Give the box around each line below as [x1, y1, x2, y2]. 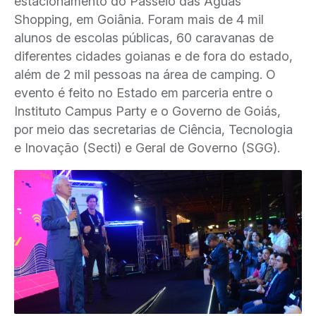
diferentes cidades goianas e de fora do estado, [14, 49, 293, 63]
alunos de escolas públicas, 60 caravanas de [14, 30, 274, 45]
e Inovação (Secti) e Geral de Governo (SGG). [14, 140, 280, 155]
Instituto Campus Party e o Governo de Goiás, [14, 104, 281, 119]
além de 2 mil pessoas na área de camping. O [14, 67, 276, 82]
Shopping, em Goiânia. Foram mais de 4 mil [14, 12, 264, 27]
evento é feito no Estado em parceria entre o [14, 85, 273, 100]
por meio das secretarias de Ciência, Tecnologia [14, 122, 293, 137]
